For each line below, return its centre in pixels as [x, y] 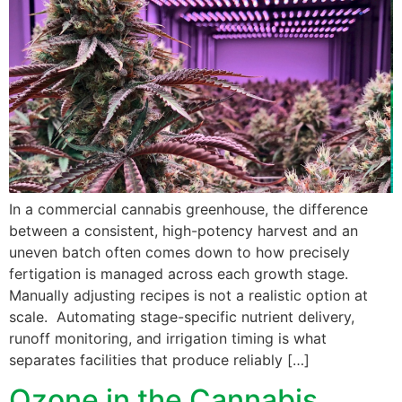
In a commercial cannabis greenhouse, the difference [188, 209]
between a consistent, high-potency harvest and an [184, 230]
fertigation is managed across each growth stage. [179, 273]
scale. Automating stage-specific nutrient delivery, [182, 316]
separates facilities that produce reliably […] [159, 359]
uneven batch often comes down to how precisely [179, 252]
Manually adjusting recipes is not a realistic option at [188, 295]
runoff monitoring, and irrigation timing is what [168, 338]
